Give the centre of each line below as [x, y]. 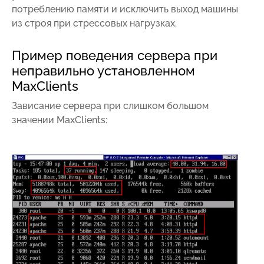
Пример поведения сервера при [115, 55]
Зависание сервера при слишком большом [110, 105]
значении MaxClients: [60, 120]
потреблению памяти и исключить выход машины [125, 9]
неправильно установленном [103, 71]
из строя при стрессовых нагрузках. [94, 23]
